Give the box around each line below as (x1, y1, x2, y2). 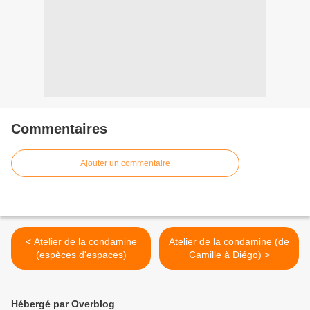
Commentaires (11, 121, 107, 137)
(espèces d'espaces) (35, 249, 127, 261)
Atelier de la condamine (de (169, 236, 289, 248)
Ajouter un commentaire (80, 158, 170, 169)
